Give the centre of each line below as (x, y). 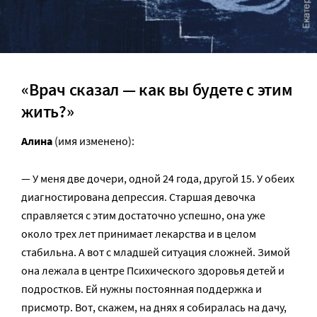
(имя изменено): (93, 141)
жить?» (48, 111)
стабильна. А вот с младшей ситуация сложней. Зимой (156, 252)
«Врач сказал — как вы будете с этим (157, 89)
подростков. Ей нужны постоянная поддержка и (142, 289)
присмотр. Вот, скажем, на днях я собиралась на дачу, (154, 307)
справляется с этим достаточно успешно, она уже (143, 215)
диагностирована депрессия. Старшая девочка (138, 197)
